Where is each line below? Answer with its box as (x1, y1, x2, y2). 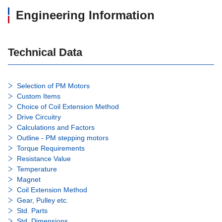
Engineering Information (16, 8, 155, 22)
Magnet (17, 175, 41, 184)
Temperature (17, 165, 57, 173)
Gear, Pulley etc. (17, 196, 68, 205)
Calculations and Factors (17, 123, 95, 132)
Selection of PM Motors (17, 82, 90, 90)
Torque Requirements (17, 144, 85, 153)
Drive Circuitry (17, 113, 61, 121)
